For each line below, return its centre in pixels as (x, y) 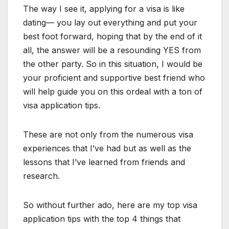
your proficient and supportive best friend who (114, 78)
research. (41, 176)
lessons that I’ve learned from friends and (104, 162)
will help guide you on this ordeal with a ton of (113, 92)
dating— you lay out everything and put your (110, 23)
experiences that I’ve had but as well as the (107, 148)
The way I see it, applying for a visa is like (104, 9)
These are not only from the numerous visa (108, 135)
